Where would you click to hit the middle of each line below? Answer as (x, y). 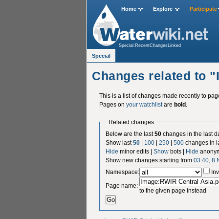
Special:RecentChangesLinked (150, 45)
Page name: (122, 186)
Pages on (112, 104)
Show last (120, 142)
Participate (203, 9)
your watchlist (144, 104)
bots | (177, 151)
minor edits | (136, 151)
